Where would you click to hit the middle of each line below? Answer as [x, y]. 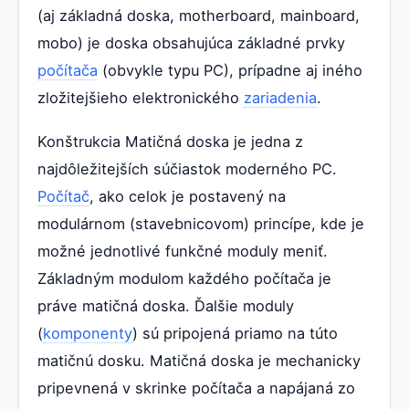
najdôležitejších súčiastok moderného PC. [187, 168]
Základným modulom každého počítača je [184, 278]
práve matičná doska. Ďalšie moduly [166, 305]
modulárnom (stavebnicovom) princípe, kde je [201, 223]
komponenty [88, 333]
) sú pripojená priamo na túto [235, 333]
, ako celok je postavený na [188, 196]
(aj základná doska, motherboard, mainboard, [199, 15]
